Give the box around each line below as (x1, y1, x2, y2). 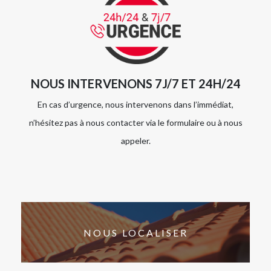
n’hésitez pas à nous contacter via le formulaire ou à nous (28, 117, 243, 128)
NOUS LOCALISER (83, 226, 188, 238)
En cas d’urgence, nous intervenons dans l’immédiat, (38, 99, 233, 110)
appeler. (120, 135, 151, 146)
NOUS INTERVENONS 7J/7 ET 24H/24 (30, 76, 241, 91)
